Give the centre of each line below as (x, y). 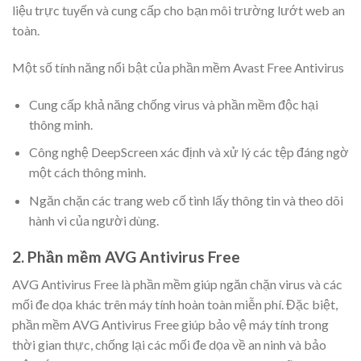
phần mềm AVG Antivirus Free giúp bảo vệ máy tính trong (170, 325)
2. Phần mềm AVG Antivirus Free (128, 256)
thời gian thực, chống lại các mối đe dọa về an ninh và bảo (169, 345)
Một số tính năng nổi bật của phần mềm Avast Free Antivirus (178, 67)
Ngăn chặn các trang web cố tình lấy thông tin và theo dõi (186, 200)
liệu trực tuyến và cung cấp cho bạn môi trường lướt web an (178, 10)
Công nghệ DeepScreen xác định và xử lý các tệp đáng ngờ (189, 152)
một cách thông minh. (87, 172)
